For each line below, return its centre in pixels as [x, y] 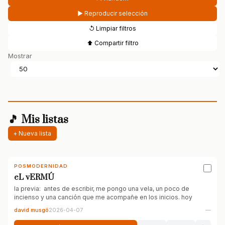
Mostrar [20, 56]
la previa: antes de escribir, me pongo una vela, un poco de [102, 189]
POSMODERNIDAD [41, 166]
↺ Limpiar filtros [113, 28]
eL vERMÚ [34, 177]
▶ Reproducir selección [113, 14]
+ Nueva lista [32, 133]
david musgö [31, 210]
